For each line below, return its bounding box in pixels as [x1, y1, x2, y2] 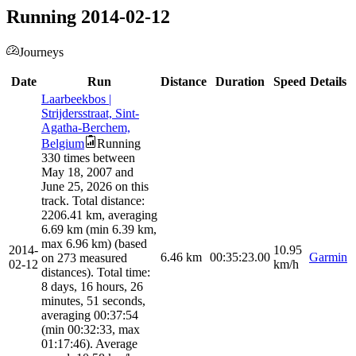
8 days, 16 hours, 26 [41, 280, 143, 294]
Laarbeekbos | [41, 92, 111, 106]
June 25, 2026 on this [41, 180, 149, 194]
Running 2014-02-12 [6, 6, 170, 28]
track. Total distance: [41, 194, 145, 208]
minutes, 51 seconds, [41, 294, 145, 308]
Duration [215, 75, 265, 89]
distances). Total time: [41, 265, 150, 280]
